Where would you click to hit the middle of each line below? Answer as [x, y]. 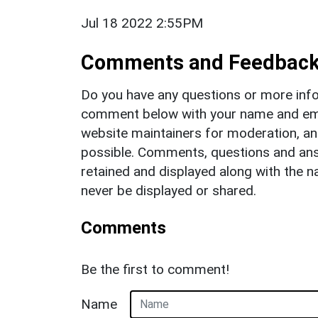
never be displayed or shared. [169, 190]
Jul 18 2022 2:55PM [142, 23]
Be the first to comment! [155, 269]
